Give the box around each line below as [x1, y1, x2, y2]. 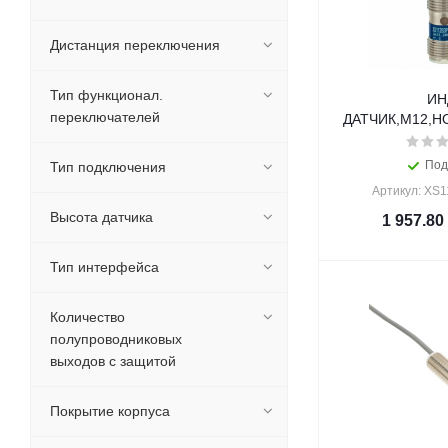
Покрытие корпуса [50, 403, 170, 419]
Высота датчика [50, 209, 153, 225]
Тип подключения [50, 159, 166, 175]
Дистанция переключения [50, 37, 220, 53]
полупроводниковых [50, 331, 182, 347]
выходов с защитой [50, 353, 176, 369]
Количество [50, 309, 125, 325]
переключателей [50, 109, 160, 125]
